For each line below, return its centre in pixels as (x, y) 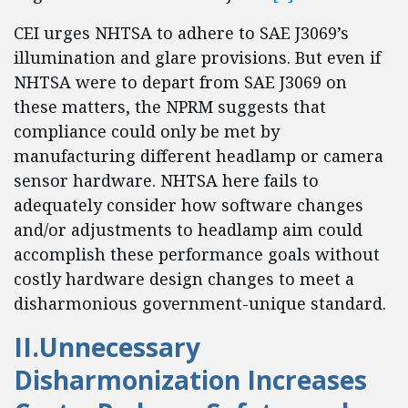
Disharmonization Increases (190, 380)
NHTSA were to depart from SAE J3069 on (180, 82)
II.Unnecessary (107, 347)
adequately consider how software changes (189, 205)
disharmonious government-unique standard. (200, 303)
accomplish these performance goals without (197, 254)
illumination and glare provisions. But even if (197, 57)
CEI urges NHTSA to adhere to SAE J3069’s (181, 33)
